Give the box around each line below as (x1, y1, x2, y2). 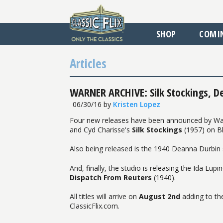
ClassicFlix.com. (70, 201, 119, 211)
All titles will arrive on (70, 192, 139, 202)
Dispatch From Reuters (70, 172, 152, 182)
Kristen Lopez (112, 99, 160, 109)
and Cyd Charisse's (70, 124, 132, 134)
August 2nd (139, 192, 182, 202)
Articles (70, 55, 107, 72)
